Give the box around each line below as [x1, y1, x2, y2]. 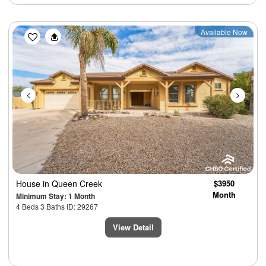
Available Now [201, 26, 248, 37]
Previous [30, 24, 76, 42]
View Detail [112, 221, 154, 233]
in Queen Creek [43, 177, 102, 189]
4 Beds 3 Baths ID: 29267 [16, 201, 98, 211]
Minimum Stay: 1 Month [16, 190, 95, 201]
